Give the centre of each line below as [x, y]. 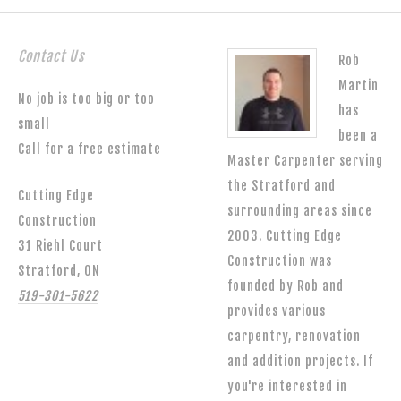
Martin [358, 85]
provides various [277, 311]
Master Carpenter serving [305, 161]
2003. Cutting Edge [285, 236]
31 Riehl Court [60, 246]
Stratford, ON [59, 271]
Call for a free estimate [90, 149]
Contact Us [51, 56]
